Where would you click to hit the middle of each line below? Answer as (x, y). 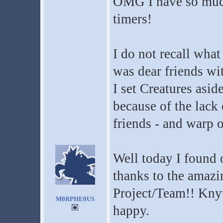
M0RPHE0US (75, 199)
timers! (132, 19)
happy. (131, 211)
